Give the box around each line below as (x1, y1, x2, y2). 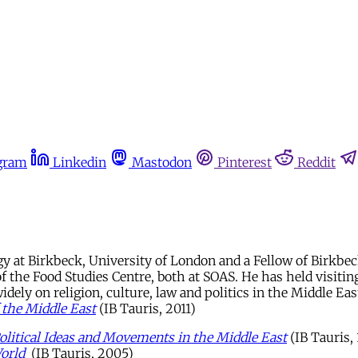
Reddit (297, 154, 336, 170)
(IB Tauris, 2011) (99, 300, 196, 316)
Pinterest (217, 154, 272, 170)
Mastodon (132, 154, 192, 170)
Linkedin (53, 154, 106, 170)
